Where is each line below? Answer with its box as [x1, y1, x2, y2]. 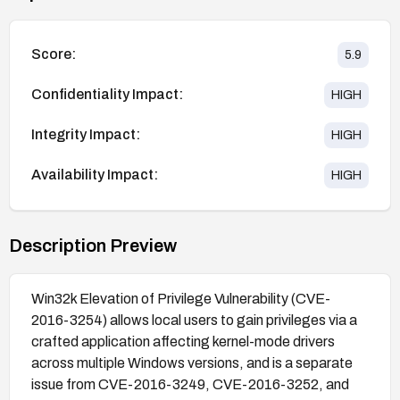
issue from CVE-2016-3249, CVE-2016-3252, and [31, 376, 349, 392]
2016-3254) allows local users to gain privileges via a [31, 312, 357, 328]
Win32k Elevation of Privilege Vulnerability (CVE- [31, 290, 330, 306]
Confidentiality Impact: [31, 87, 183, 103]
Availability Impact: [31, 167, 158, 183]
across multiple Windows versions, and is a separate [31, 354, 353, 371]
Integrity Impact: [31, 127, 140, 143]
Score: [31, 46, 76, 62]
